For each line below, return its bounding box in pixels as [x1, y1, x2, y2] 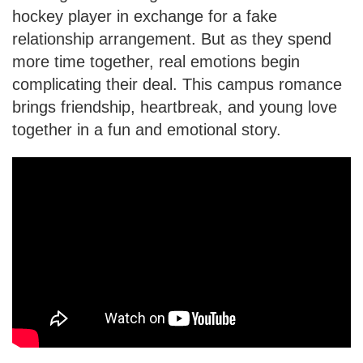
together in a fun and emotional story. [12, 121, 281, 139]
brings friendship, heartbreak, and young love [12, 98, 337, 117]
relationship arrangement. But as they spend [12, 30, 331, 49]
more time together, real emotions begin [12, 53, 300, 71]
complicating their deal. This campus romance [12, 75, 342, 94]
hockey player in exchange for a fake [12, 7, 277, 26]
